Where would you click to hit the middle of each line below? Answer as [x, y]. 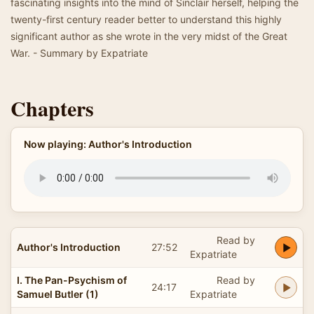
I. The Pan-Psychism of [72, 280]
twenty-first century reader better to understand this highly [146, 19]
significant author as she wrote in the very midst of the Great [149, 36]
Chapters [52, 108]
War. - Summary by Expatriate [79, 53]
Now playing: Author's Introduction [108, 144]
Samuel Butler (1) [58, 294]
